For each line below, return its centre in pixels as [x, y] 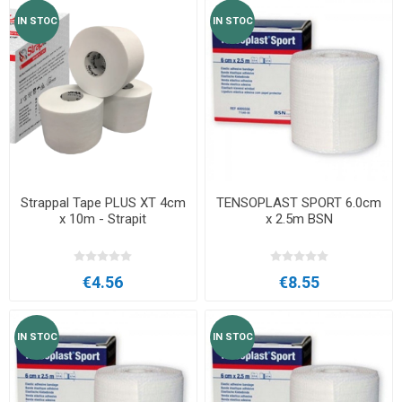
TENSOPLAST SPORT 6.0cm [299, 203]
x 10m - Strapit [103, 219]
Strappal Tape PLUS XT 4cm [103, 203]
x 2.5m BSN [299, 219]
